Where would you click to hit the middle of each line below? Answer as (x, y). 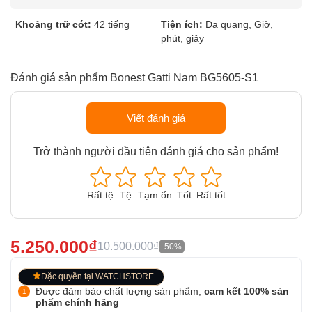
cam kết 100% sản (247, 291)
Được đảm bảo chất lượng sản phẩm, (120, 291)
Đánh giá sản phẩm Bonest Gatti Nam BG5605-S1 (134, 78)
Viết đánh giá (156, 118)
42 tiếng (112, 24)
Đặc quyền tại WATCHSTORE (97, 276)
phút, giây (182, 38)
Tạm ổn (155, 195)
